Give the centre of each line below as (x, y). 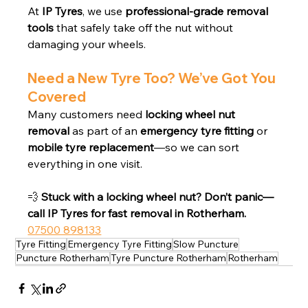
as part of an (105, 130)
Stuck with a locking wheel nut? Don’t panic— (158, 196)
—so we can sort (198, 147)
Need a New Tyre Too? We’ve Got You (153, 78)
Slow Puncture (206, 244)
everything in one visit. (85, 163)
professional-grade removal (198, 11)
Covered (57, 96)
